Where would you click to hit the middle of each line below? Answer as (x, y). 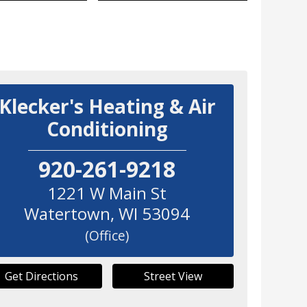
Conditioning (107, 129)
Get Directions (41, 277)
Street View (173, 277)
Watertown (67, 214)
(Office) (107, 236)
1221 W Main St (107, 193)
